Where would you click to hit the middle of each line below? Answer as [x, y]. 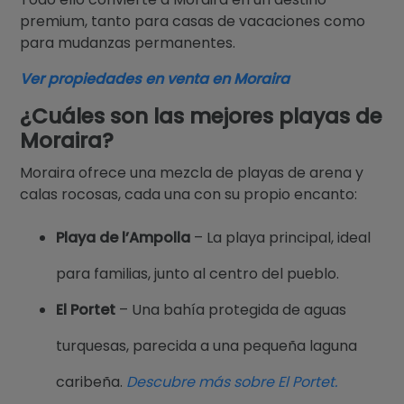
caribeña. [92, 381]
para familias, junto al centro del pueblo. [198, 273]
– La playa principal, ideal [281, 237]
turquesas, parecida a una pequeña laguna [207, 345]
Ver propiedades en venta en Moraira [155, 78]
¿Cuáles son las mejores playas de [202, 116]
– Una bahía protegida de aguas [231, 309]
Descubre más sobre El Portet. [232, 381]
